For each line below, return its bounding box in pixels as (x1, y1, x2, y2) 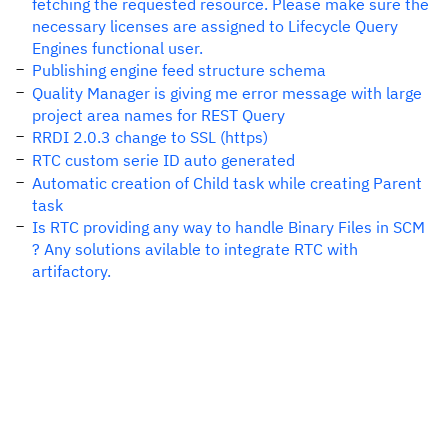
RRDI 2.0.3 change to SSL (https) (32, 127, 268, 147)
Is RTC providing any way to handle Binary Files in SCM (32, 217, 425, 237)
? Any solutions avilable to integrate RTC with (32, 239, 358, 259)
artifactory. (32, 261, 111, 281)
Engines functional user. (32, 38, 203, 58)
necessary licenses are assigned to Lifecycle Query (32, 16, 398, 36)
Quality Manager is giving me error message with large (32, 83, 422, 103)
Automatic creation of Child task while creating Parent (32, 173, 422, 193)
